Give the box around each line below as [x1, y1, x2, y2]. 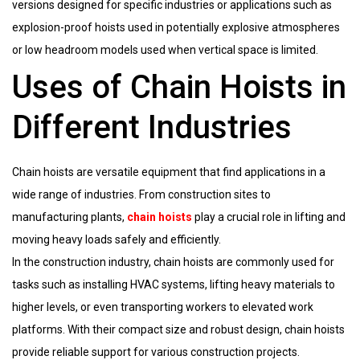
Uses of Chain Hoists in [12, 67, 346, 106]
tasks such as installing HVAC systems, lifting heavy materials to [12, 277, 335, 291]
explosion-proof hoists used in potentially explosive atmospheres [12, 20, 340, 34]
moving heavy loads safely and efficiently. [12, 232, 221, 246]
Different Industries [12, 108, 292, 146]
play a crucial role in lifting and [192, 210, 346, 223]
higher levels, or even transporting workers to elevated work [12, 300, 313, 313]
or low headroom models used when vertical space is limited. [12, 43, 318, 56]
